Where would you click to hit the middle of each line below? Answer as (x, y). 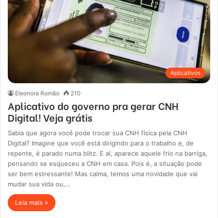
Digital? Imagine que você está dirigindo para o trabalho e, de (101, 143)
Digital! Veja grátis (50, 117)
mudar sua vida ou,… (39, 184)
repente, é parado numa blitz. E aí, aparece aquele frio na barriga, (108, 154)
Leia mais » (32, 203)
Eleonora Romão (37, 93)
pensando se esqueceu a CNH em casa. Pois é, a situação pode (105, 164)
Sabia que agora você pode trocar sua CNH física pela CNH (98, 133)
